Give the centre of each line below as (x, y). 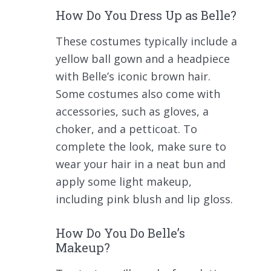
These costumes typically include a (146, 41)
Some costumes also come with (138, 94)
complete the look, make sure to (141, 147)
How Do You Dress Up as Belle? (146, 15)
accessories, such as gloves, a (132, 112)
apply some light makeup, (124, 182)
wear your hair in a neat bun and (141, 164)
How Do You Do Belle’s (120, 233)
